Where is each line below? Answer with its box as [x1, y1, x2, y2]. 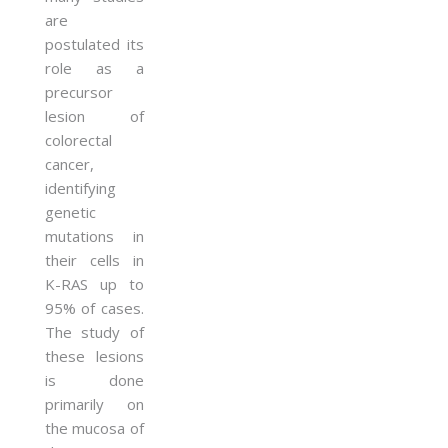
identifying [45, 177, 116, 198]
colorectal [45, 129, 112, 150]
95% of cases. [45, 297, 144, 318]
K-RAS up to [45, 273, 144, 294]
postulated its [45, 33, 144, 54]
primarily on [45, 393, 144, 414]
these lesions [45, 345, 144, 366]
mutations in [45, 225, 144, 246]
